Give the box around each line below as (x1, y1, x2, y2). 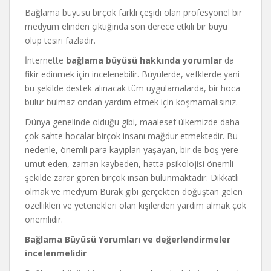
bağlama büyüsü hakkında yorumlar (66, 54, 222, 66)
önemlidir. (25, 213, 63, 225)
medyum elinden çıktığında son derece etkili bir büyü (25, 20, 227, 32)
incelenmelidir (25, 247, 87, 259)
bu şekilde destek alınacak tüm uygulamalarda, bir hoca (25, 82, 240, 94)
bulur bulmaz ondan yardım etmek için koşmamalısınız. (25, 96, 238, 108)
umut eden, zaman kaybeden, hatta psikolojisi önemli (25, 157, 233, 169)
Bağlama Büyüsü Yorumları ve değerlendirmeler (25, 233, 230, 245)
